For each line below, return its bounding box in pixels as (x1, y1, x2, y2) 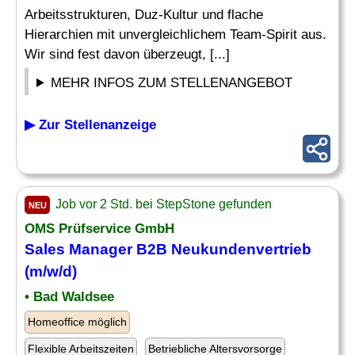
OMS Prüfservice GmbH (25, 221, 174, 236)
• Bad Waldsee (25, 289, 114, 304)
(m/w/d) (25, 263, 77, 280)
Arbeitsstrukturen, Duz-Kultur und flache (25, 7, 263, 22)
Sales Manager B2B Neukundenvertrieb (25, 241, 311, 258)
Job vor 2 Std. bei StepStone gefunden (52, 197, 272, 211)
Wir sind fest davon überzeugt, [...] (25, 47, 230, 62)
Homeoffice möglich (28, 315, 127, 328)
